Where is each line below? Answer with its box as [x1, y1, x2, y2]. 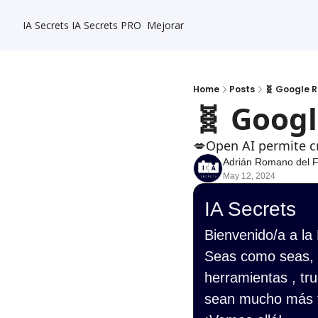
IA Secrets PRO [72, 18, 141, 32]
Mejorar [147, 18, 184, 32]
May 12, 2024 [223, 171, 275, 181]
